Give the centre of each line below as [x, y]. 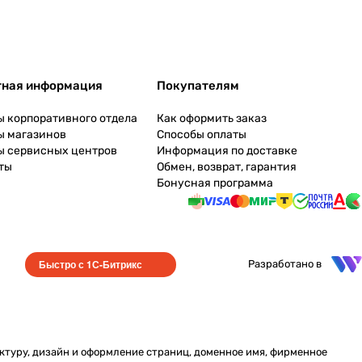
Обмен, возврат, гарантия [226, 167]
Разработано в [284, 264]
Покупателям [198, 86]
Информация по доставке [227, 151]
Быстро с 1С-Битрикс [91, 264]
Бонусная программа [215, 183]
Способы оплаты [201, 135]
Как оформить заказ [211, 118]
